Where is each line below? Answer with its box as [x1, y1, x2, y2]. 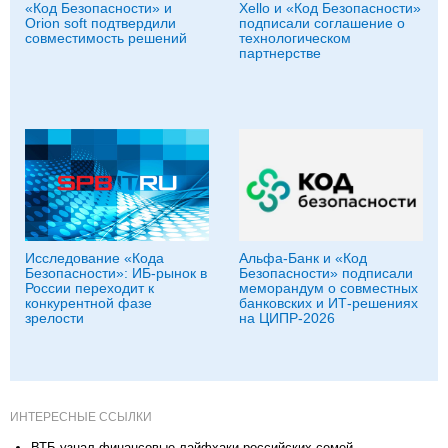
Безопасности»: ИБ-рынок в [25, 264, 207, 281]
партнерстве [239, 44, 321, 61]
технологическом [239, 29, 351, 46]
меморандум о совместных [239, 279, 418, 296]
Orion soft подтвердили [25, 14, 176, 31]
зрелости [25, 309, 84, 326]
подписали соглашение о [239, 14, 405, 31]
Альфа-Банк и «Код [239, 249, 367, 266]
